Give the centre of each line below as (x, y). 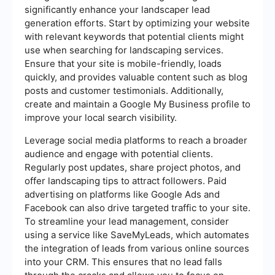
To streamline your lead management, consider (127, 221)
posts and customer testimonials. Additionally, (124, 90)
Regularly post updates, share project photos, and (133, 167)
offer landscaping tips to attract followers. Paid (126, 180)
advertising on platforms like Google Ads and (122, 194)
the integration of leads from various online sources (137, 248)
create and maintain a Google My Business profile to (137, 104)
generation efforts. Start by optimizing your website (137, 23)
